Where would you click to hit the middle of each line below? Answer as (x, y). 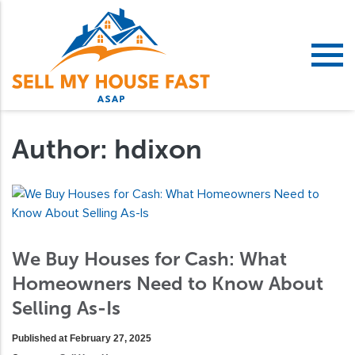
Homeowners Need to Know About (168, 283)
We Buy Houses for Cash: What (149, 258)
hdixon (158, 149)
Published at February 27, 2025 (82, 338)
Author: (63, 149)
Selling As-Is (66, 307)
